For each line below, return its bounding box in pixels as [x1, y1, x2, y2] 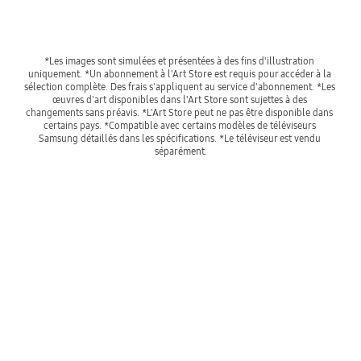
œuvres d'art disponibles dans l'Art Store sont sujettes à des [52, 93, 307, 106]
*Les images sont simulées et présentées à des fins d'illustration [44, 54, 314, 67]
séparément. [154, 144, 207, 157]
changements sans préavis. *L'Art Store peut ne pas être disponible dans [26, 106, 333, 118]
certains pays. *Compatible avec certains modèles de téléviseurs [43, 118, 316, 131]
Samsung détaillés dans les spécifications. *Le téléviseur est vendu [38, 131, 321, 144]
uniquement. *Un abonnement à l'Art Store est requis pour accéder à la [27, 67, 331, 80]
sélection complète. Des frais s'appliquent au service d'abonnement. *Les [23, 80, 335, 93]
